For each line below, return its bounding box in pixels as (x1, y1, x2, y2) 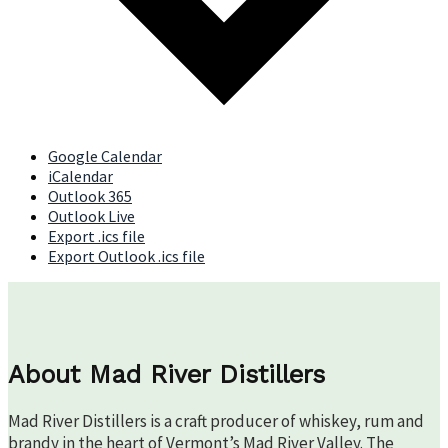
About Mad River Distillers (8, 360, 325, 390)
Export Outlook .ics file (48, 246, 205, 267)
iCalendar (48, 166, 113, 187)
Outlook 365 (48, 186, 132, 207)
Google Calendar (48, 146, 162, 167)
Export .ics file (48, 226, 145, 247)
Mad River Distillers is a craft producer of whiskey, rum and (8, 409, 424, 432)
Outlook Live (48, 206, 135, 227)
